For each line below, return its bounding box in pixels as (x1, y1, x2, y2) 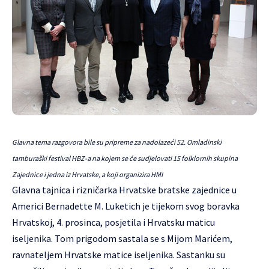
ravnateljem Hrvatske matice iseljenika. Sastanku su (12, 249, 225, 261)
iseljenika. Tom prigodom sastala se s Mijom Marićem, (12, 232, 232, 244)
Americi (12, 200, 45, 212)
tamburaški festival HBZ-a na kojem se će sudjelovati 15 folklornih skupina (12, 154, 238, 163)
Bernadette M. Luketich (45, 200, 141, 212)
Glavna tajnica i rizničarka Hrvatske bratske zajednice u (12, 184, 237, 196)
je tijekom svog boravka (141, 200, 240, 212)
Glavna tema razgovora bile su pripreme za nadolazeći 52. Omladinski (12, 138, 222, 147)
